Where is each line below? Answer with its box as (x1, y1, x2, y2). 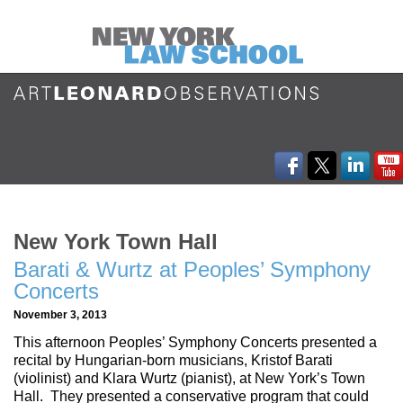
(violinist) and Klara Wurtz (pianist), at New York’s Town (13, 371, 365, 387)
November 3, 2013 (13, 308, 107, 320)
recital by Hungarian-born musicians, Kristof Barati (13, 353, 333, 369)
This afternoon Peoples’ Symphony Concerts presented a (13, 335, 377, 351)
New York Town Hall (13, 228, 218, 254)
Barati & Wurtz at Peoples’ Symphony (13, 256, 371, 282)
